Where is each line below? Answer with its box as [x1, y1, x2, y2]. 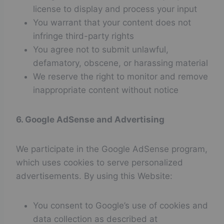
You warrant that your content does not [33, 17, 191, 27]
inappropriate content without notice [33, 85, 178, 95]
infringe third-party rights [33, 31, 134, 41]
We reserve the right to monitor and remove [33, 71, 208, 81]
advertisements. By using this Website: [16, 171, 172, 181]
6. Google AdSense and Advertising [16, 114, 164, 124]
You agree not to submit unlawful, [33, 44, 168, 54]
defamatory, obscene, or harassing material [33, 58, 208, 68]
